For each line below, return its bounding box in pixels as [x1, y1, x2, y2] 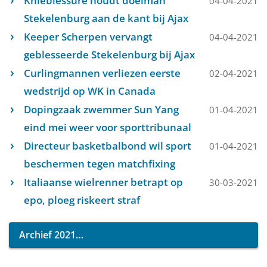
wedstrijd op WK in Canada [24, 84, 156, 98]
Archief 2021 [19, 228, 76, 241]
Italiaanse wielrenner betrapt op [24, 175, 183, 189]
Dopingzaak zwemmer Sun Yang [24, 103, 179, 116]
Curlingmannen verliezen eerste [24, 66, 181, 80]
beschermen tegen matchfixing [24, 157, 175, 170]
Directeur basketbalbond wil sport [24, 139, 191, 153]
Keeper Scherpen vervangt [24, 30, 153, 44]
